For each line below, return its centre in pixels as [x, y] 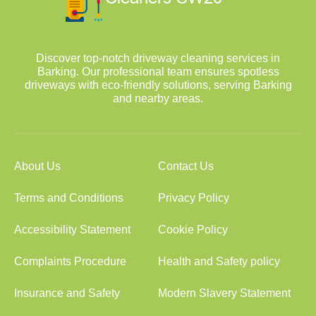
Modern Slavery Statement [224, 293]
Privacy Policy [194, 198]
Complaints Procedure [70, 261]
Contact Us [186, 166]
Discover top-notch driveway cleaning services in [158, 58]
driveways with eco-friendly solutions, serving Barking [158, 85]
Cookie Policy [193, 230]
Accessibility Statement [72, 230]
